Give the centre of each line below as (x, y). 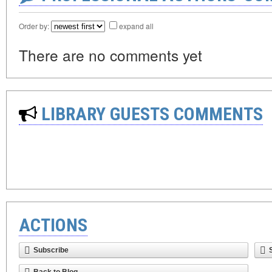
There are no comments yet (110, 55)
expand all (136, 26)
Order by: (35, 26)
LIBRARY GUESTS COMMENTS (150, 114)
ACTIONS (53, 225)
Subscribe (51, 250)
